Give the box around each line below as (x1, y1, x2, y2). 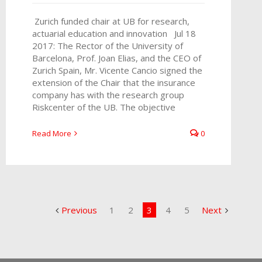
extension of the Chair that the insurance (32, 77, 195, 89)
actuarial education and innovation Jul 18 (32, 27, 196, 40)
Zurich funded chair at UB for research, (32, 15, 189, 27)
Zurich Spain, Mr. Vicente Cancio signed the (32, 64, 202, 77)
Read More (32, 128, 71, 139)
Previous (61, 204, 97, 216)
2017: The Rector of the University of (32, 40, 183, 52)
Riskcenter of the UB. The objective (32, 101, 175, 113)
